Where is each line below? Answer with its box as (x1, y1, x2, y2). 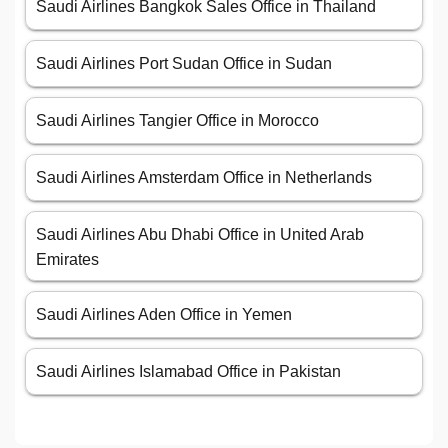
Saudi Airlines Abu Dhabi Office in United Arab (36, 226, 364, 244)
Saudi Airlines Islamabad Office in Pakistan (36, 363, 341, 381)
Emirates (36, 251, 99, 269)
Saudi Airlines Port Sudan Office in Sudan (36, 55, 332, 73)
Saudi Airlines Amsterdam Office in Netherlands (36, 169, 372, 187)
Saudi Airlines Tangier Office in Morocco (36, 112, 319, 130)
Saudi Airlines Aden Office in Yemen (36, 306, 292, 324)
